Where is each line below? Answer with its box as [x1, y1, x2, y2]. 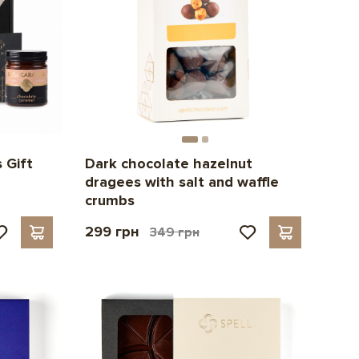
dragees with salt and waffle [84, 172, 279, 191]
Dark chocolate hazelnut [84, 154, 252, 172]
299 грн [84, 222, 143, 240]
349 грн [149, 224, 200, 240]
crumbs [84, 191, 135, 209]
